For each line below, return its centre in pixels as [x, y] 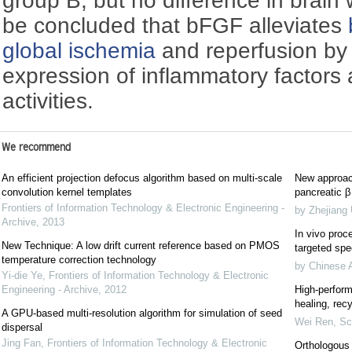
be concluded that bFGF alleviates [176, 25]
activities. [48, 101]
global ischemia [79, 50]
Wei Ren [313, 322]
